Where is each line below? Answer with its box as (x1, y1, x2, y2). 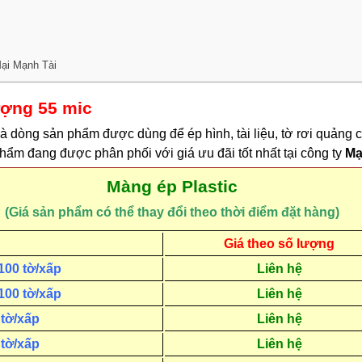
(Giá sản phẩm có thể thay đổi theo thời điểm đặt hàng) (4, 205, 339, 220)
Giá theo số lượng (224, 237, 335, 251)
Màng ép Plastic (106, 177, 238, 196)
